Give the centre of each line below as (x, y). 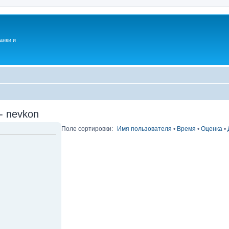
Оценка (212, 129)
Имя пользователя (145, 129)
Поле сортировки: (87, 129)
